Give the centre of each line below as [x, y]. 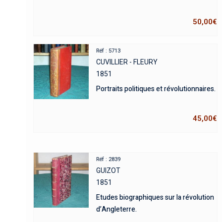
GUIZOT [109, 171]
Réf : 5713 [109, 51]
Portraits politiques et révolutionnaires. [156, 89]
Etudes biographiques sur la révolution [155, 198]
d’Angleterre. [117, 210]
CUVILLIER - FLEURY [127, 62]
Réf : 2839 [109, 160]
